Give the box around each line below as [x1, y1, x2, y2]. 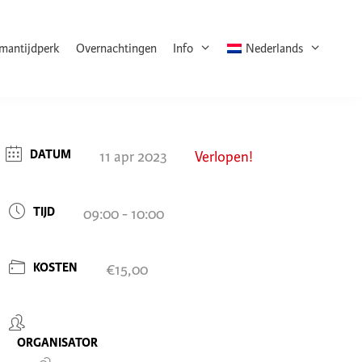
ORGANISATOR [16, 335, 98, 351]
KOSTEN [32, 260, 78, 276]
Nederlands [246, 41, 304, 56]
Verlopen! [194, 148, 253, 166]
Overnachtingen [75, 41, 157, 56]
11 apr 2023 [99, 148, 166, 166]
